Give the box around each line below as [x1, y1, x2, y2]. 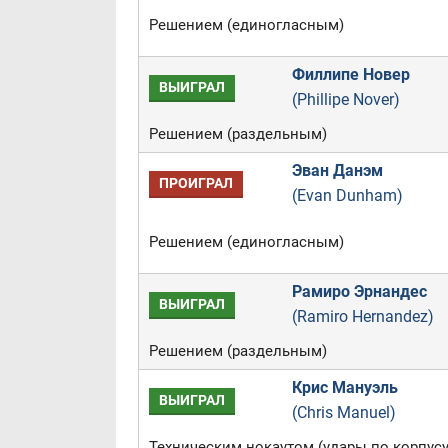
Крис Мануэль [291, 378, 398, 397]
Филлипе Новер [291, 65, 410, 84]
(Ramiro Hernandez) [291, 307, 434, 326]
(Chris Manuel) [291, 403, 396, 422]
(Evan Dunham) [291, 186, 403, 205]
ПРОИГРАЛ [158, 175, 233, 192]
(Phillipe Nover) [291, 90, 400, 109]
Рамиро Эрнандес [291, 282, 427, 301]
